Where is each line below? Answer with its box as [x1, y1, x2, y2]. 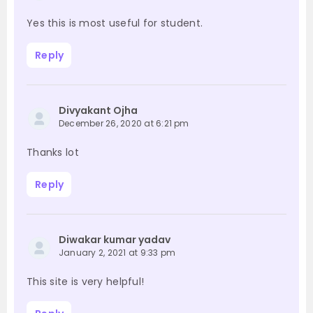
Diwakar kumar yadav [59, 233, 170, 247]
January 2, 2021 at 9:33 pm [59, 247, 176, 259]
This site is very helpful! [27, 275, 145, 289]
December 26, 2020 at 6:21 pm [59, 117, 189, 130]
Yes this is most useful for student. [27, 16, 203, 31]
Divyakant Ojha [59, 103, 138, 118]
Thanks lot [27, 145, 79, 160]
